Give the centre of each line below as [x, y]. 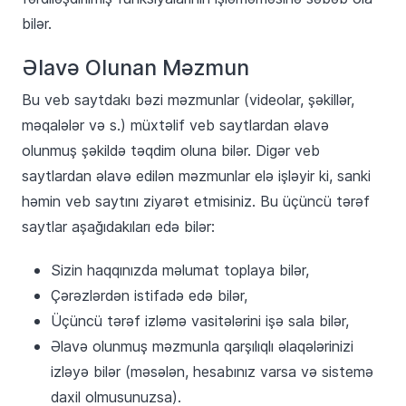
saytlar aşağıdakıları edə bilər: [118, 227]
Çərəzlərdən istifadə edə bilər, [149, 295]
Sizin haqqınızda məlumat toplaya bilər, [180, 270]
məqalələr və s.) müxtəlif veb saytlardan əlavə [175, 125]
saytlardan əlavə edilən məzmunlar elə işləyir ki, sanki [196, 176]
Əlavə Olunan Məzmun [135, 67]
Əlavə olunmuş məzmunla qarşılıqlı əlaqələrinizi [202, 346]
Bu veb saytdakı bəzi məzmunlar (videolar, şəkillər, [188, 100]
